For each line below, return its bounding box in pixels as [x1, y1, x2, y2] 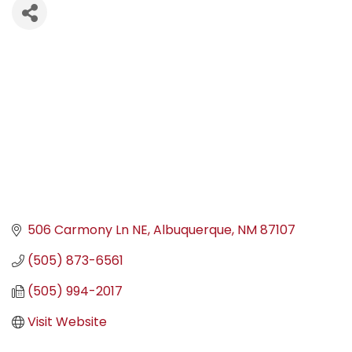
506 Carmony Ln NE [27, 221, 148, 240]
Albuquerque [153, 221, 232, 240]
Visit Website [27, 313, 107, 332]
